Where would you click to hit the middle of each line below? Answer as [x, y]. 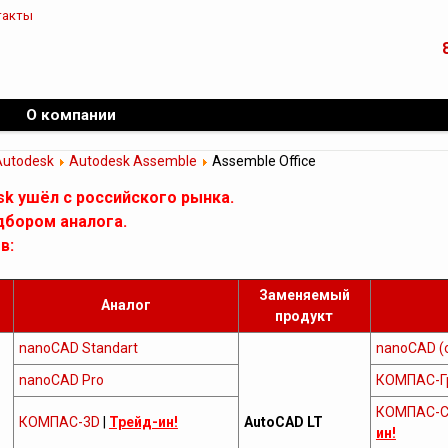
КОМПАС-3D [59, 422]
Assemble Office [262, 161]
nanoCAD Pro [61, 380]
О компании [70, 115]
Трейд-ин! [143, 422]
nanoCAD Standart [78, 348]
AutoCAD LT [283, 422]
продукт [304, 316]
